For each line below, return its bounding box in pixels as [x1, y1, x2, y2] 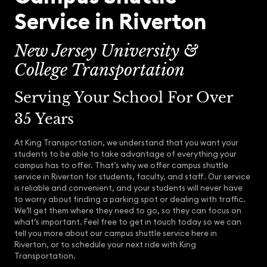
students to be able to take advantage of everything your [14, 149, 237, 159]
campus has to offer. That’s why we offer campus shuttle [14, 160, 228, 170]
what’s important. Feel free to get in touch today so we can [14, 217, 241, 227]
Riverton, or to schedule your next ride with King [14, 240, 196, 250]
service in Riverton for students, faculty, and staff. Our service [14, 172, 250, 182]
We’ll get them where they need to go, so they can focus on [14, 206, 241, 216]
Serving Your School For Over [14, 89, 232, 106]
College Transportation [14, 60, 185, 80]
